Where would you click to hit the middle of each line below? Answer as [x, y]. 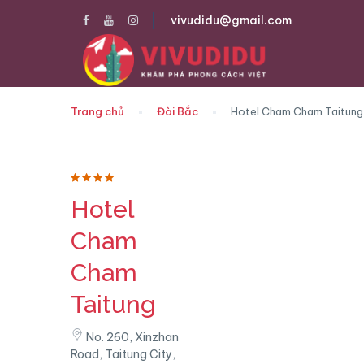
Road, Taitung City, [123, 354]
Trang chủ [97, 111]
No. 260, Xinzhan [132, 337]
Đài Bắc [178, 111]
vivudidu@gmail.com [231, 20]
